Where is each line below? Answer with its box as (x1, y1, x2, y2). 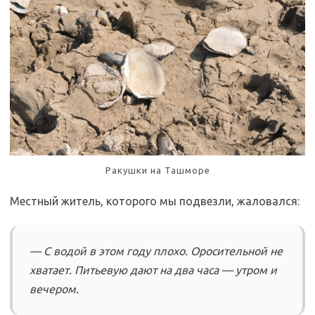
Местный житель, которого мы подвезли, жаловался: (10, 195, 300, 208)
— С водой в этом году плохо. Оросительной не (30, 245, 283, 258)
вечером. (30, 283, 79, 296)
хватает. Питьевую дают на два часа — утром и (30, 264, 277, 277)
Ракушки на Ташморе (105, 165, 210, 176)
